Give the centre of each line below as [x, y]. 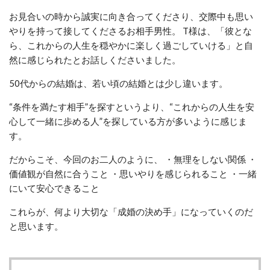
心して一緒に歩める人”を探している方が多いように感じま [128, 121]
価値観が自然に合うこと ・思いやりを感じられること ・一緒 [133, 173]
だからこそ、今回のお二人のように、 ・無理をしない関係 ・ [133, 159]
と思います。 [36, 226]
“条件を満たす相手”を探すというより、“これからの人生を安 [132, 106]
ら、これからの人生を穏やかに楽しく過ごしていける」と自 [131, 45]
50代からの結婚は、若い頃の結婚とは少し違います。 [118, 83]
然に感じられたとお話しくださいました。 [95, 59]
